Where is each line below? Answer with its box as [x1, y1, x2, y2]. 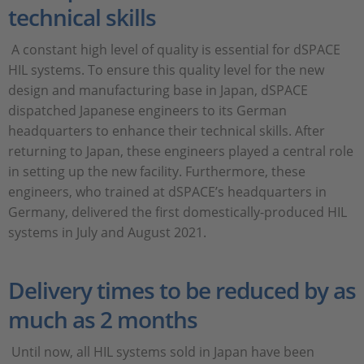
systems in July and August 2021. [8, 223, 206, 242]
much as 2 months [8, 304, 197, 336]
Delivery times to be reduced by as [8, 275, 356, 306]
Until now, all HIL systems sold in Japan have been [8, 343, 314, 362]
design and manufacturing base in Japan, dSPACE [8, 81, 308, 100]
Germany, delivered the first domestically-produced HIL [8, 203, 347, 222]
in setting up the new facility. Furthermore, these [8, 162, 305, 181]
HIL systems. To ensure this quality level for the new [8, 61, 324, 80]
